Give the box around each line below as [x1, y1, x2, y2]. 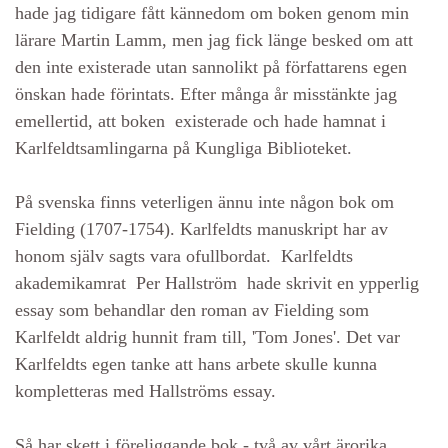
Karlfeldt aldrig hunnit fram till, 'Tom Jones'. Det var [15, 327, 400, 347]
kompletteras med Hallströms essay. [15, 381, 276, 401]
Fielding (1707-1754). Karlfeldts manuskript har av [15, 219, 388, 239]
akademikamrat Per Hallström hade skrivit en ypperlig [15, 273, 419, 293]
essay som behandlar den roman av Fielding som [15, 300, 369, 320]
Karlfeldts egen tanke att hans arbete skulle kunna [15, 354, 377, 374]
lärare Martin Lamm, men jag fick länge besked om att [15, 30, 413, 50]
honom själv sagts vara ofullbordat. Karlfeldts [15, 246, 353, 266]
